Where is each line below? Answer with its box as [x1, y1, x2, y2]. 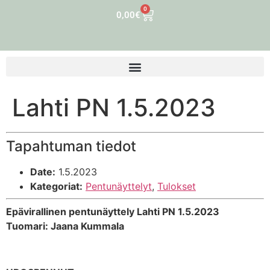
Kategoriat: [30, 180, 83, 192]
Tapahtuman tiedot [6, 137, 136, 155]
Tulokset [157, 180, 196, 192]
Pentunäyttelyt [86, 180, 152, 192]
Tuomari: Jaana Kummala [6, 220, 124, 232]
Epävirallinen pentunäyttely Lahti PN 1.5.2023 [6, 206, 219, 218]
